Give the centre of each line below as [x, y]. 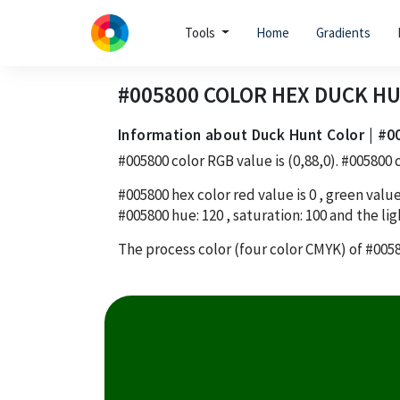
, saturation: [264, 215]
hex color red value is [239, 194]
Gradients [343, 33]
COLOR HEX [257, 94]
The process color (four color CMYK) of [242, 249]
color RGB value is [228, 160]
